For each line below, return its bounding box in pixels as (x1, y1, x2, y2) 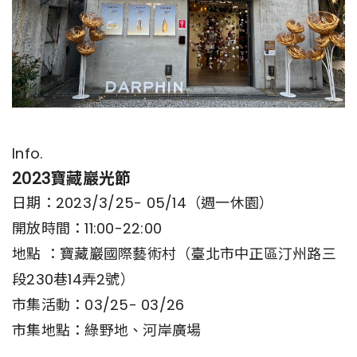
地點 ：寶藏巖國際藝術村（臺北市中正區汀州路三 (12, 243, 336, 264)
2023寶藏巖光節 (12, 167, 131, 190)
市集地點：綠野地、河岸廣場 (12, 320, 202, 340)
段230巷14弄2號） (12, 269, 135, 289)
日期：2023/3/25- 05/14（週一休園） (12, 192, 274, 213)
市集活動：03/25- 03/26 (12, 294, 185, 315)
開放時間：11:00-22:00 (12, 218, 162, 238)
